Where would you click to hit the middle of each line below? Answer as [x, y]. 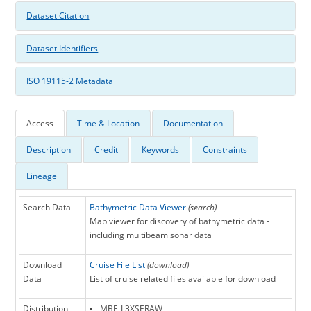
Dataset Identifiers [62, 49]
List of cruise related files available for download [183, 279]
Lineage [42, 176]
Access [40, 124]
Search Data [47, 208]
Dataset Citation [58, 16]
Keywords [161, 150]
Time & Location [109, 124]
